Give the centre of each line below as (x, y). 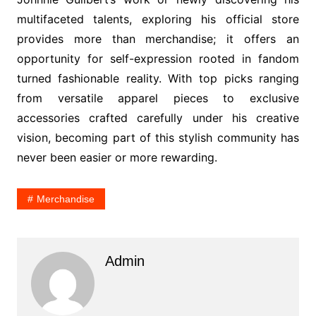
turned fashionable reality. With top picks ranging (158, 79)
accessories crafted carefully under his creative (158, 118)
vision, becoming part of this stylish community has (158, 138)
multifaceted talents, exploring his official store (158, 19)
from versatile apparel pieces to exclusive (158, 98)
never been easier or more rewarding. (117, 158)
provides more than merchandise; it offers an (158, 39)
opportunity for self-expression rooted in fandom (158, 59)
